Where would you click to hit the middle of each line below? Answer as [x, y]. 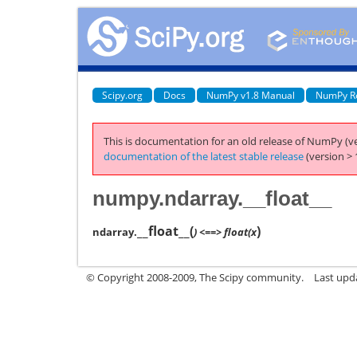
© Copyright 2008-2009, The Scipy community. [195, 277]
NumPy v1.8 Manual [251, 95]
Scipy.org [122, 95]
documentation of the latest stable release [204, 156]
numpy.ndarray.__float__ [212, 198]
